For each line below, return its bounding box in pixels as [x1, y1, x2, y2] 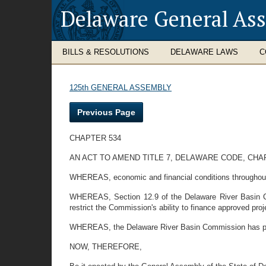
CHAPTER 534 [69, 134, 121, 142]
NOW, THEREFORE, [69, 242, 142, 251]
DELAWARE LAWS [170, 47, 238, 56]
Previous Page [77, 107, 135, 117]
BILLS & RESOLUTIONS [62, 47, 149, 56]
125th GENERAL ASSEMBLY [69, 83, 172, 92]
